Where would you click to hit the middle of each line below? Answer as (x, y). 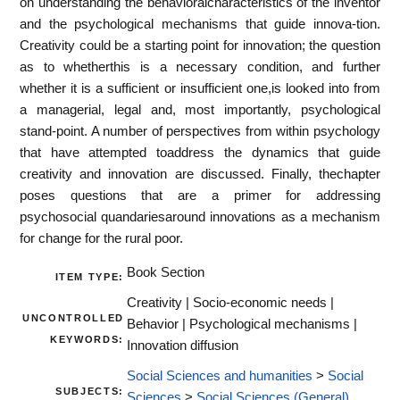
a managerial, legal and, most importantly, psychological (200, 109)
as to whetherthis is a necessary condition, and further (200, 67)
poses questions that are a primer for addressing (200, 195)
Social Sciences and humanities (220, 376)
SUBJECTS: (90, 392)
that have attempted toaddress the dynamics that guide (200, 152)
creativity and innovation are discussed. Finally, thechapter (200, 174)
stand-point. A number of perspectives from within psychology (200, 131)
